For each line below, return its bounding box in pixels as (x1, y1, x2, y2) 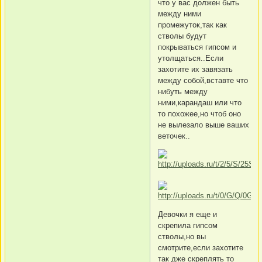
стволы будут (158, 32, 206, 41)
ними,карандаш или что (158, 98, 242, 108)
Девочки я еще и (158, 210, 217, 219)
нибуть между (158, 87, 208, 96)
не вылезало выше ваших (158, 120, 249, 130)
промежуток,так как (158, 20, 227, 30)
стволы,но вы (158, 232, 206, 242)
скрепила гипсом (158, 221, 218, 230)
